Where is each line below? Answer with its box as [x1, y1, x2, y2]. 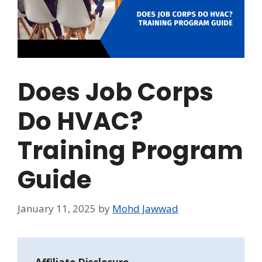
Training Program [18, 133, 243, 168]
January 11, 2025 [18, 201, 96, 215]
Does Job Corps [18, 75, 213, 110]
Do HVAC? [18, 104, 143, 139]
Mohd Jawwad [112, 201, 178, 215]
